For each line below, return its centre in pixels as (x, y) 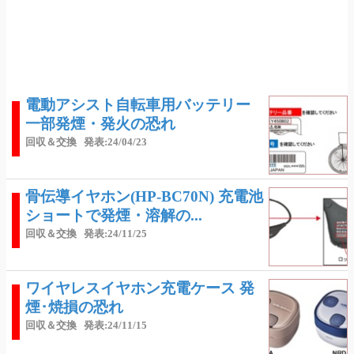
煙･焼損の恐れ (74, 307)
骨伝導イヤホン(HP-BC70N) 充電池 (144, 196)
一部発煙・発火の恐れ (100, 124)
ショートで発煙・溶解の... (114, 215)
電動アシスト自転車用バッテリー (138, 105)
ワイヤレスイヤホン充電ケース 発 (140, 288)
